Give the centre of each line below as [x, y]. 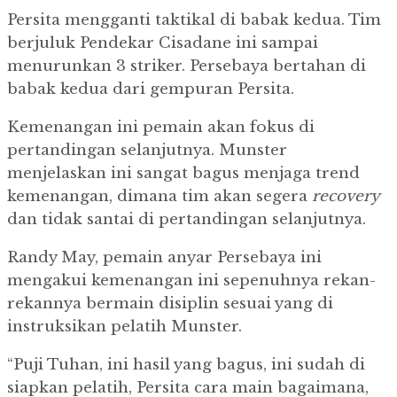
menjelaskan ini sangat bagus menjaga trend [183, 174]
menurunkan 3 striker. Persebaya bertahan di [187, 66]
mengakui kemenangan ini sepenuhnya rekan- [191, 281]
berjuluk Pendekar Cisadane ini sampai [163, 43]
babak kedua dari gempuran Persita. [151, 90]
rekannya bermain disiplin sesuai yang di [170, 304]
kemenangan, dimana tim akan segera [160, 197]
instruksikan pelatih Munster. [125, 327]
